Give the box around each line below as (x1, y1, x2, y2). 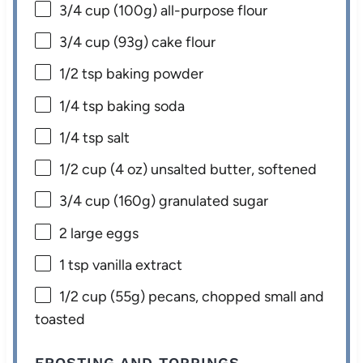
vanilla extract (89, 255, 183, 274)
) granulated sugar (151, 192, 269, 211)
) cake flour (143, 33, 216, 52)
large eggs (67, 224, 139, 242)
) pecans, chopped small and (140, 288, 325, 306)
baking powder (103, 65, 204, 83)
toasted (35, 310, 86, 329)
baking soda (104, 96, 186, 115)
